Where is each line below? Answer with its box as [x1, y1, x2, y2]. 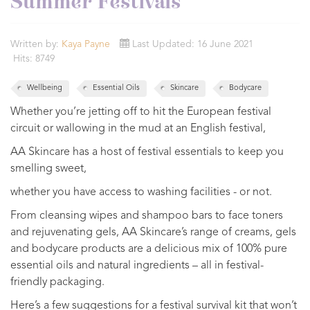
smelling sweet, [10, 163, 86, 174]
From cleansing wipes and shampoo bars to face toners [10, 210, 283, 221]
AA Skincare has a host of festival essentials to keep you [10, 147, 284, 158]
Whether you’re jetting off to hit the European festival [10, 107, 271, 118]
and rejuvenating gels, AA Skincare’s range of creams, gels [10, 227, 296, 238]
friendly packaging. [10, 277, 104, 288]
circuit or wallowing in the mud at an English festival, [10, 123, 266, 134]
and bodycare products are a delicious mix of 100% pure [10, 244, 287, 255]
